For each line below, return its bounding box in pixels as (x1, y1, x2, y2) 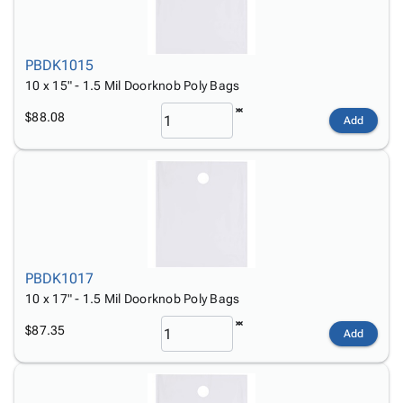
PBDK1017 (25, 270, 94, 287)
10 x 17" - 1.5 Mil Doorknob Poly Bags (25, 291, 240, 306)
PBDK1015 (25, 57, 94, 74)
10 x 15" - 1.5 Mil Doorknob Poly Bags (25, 78, 240, 93)
